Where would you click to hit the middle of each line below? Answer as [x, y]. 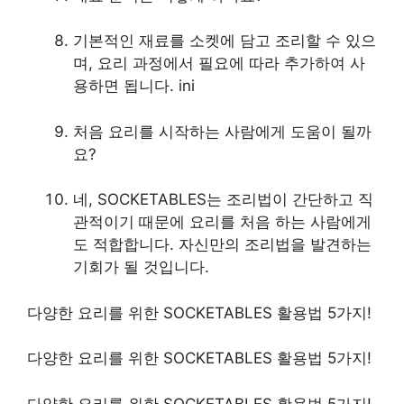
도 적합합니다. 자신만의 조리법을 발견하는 [222, 245]
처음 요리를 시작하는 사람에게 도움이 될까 [222, 131]
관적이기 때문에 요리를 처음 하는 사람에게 [222, 222]
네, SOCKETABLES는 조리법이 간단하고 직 [223, 200]
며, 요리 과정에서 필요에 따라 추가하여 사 [219, 64]
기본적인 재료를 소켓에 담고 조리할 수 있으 [225, 41]
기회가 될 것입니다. [141, 267]
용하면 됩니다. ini [134, 86]
